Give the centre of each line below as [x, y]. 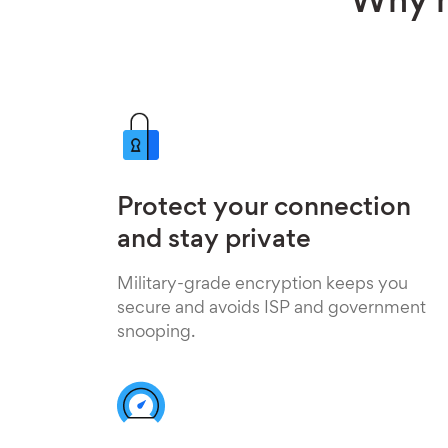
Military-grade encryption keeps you [262, 285]
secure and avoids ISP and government [271, 309]
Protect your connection [264, 209]
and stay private [214, 241]
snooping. [156, 333]
